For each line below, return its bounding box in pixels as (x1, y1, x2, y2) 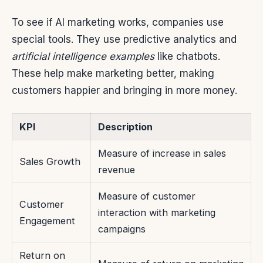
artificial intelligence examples (12, 50, 154, 63)
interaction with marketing (98, 207, 215, 219)
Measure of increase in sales (98, 147, 226, 160)
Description (98, 121, 153, 133)
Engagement (19, 215, 75, 227)
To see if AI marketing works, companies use (12, 16, 224, 29)
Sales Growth (19, 156, 80, 168)
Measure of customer (98, 190, 195, 203)
